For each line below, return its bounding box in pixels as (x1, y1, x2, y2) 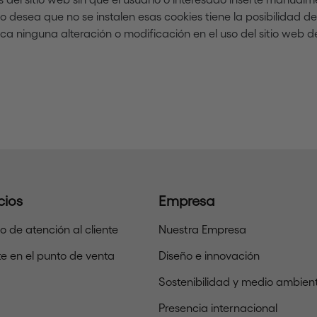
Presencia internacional (158, 301, 277, 314)
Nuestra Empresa (158, 222, 246, 236)
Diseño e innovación (158, 248, 260, 262)
